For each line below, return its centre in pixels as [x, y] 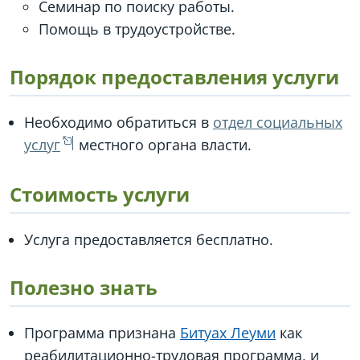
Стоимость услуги [100, 194]
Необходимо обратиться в [119, 122]
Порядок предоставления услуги [174, 77]
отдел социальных [278, 122]
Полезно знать [84, 287]
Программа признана [102, 333]
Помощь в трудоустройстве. [137, 29]
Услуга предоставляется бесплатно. [149, 239]
